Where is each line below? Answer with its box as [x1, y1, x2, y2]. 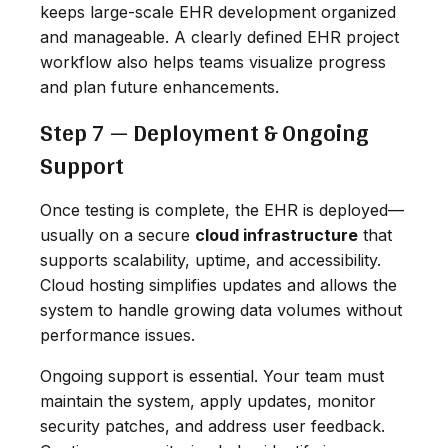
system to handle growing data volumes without [40, 299, 402, 320]
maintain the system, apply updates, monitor [40, 390, 376, 411]
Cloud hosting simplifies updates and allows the [40, 274, 397, 295]
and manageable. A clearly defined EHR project [40, 26, 399, 47]
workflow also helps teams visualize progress [40, 51, 386, 72]
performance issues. [40, 324, 195, 345]
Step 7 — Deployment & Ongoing [40, 110, 369, 154]
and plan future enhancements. [40, 76, 279, 97]
